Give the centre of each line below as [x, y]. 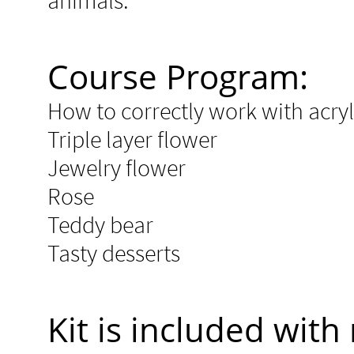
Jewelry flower [117, 168]
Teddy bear [100, 224]
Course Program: [178, 76]
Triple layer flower [132, 139]
